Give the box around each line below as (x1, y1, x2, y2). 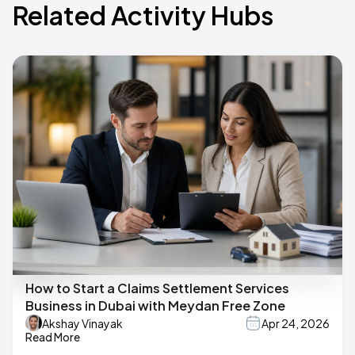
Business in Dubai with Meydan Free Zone (25, 297, 285, 315)
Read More (25, 330, 80, 345)
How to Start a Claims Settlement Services (25, 280, 289, 297)
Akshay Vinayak (42, 315, 123, 330)
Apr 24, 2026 (261, 315, 330, 330)
